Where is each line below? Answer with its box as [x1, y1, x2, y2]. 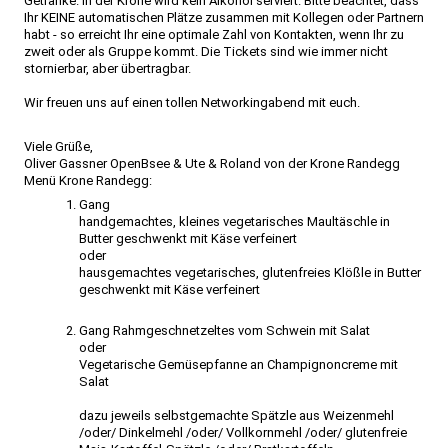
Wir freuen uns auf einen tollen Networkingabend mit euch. [24, 95, 360, 110]
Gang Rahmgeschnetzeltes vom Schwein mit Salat [79, 323, 370, 338]
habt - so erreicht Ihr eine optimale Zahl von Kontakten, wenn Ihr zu [24, 27, 404, 42]
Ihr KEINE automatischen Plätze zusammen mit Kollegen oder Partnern [24, 10, 424, 25]
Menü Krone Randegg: [24, 173, 152, 188]
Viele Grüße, [24, 139, 93, 154]
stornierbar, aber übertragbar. [24, 61, 191, 76]
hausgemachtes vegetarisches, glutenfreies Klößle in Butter [79, 265, 421, 280]
